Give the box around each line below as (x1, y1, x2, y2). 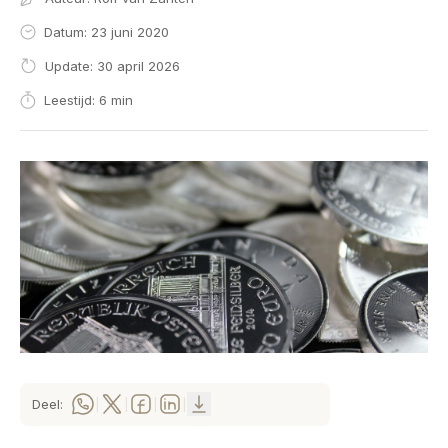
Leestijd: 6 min (40, 92, 133, 108)
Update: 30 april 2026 (41, 58, 180, 74)
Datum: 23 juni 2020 (40, 24, 169, 40)
